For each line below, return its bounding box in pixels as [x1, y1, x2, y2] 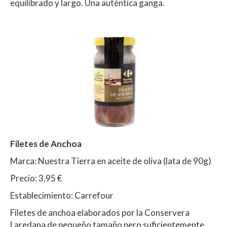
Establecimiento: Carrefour [10, 190, 113, 201]
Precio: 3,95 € [10, 172, 62, 183]
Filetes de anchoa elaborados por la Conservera [10, 207, 190, 218]
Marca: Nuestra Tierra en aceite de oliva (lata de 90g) [10, 155, 211, 166]
